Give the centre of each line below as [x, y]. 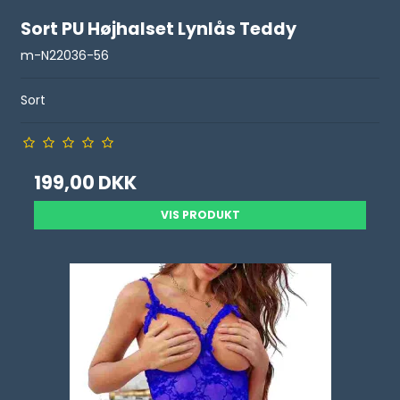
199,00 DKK [86, 183]
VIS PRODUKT [200, 215]
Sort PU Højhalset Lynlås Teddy [159, 29]
